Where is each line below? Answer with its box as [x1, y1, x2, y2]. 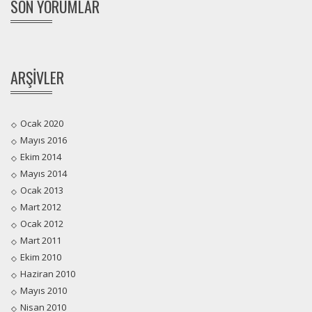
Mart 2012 [20, 201, 61, 214]
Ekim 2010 [20, 251, 61, 264]
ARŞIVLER [10, 66, 64, 89]
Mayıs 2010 [20, 284, 67, 297]
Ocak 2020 [20, 117, 63, 130]
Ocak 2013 [20, 184, 63, 197]
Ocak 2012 [20, 217, 63, 231]
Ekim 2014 [20, 150, 61, 164]
